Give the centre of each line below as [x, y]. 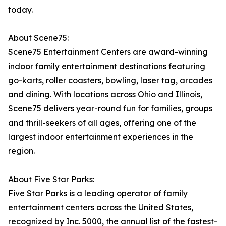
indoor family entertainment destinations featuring [107, 66]
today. [20, 10]
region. [21, 151]
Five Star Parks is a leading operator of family [98, 193]
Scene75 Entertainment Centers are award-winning [108, 52]
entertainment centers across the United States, [101, 208]
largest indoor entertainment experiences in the [101, 137]
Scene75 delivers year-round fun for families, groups [110, 109]
